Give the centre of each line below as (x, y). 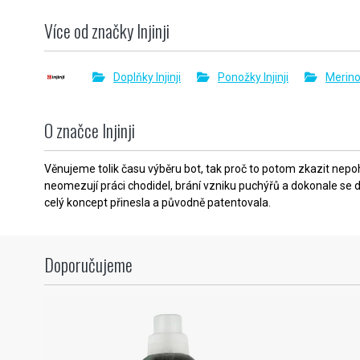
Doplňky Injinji (147, 77)
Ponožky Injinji (253, 77)
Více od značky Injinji (107, 31)
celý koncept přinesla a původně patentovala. (157, 203)
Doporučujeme (88, 265)
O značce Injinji (90, 131)
